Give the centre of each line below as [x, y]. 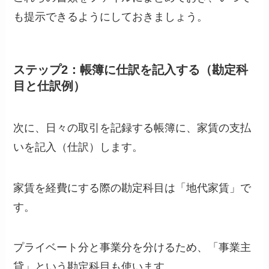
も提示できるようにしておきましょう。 [111, 17]
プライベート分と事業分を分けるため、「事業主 [132, 248]
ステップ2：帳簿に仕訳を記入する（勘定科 [131, 70]
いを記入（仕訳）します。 [78, 147]
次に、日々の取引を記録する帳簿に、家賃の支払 [132, 128]
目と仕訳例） [50, 86]
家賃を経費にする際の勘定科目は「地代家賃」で [132, 188]
